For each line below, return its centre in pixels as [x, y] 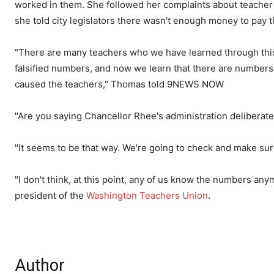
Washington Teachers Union [147, 196]
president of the [50, 196]
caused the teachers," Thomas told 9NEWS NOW [119, 84]
